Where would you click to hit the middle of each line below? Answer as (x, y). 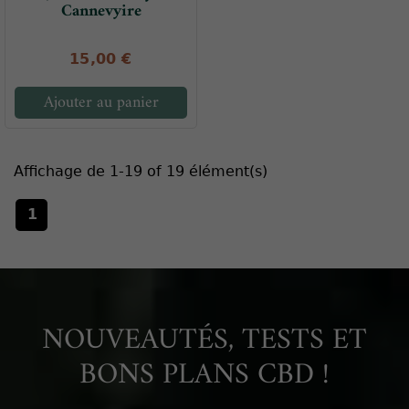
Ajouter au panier (101, 103)
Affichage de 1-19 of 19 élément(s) (141, 172)
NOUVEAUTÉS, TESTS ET (204, 341)
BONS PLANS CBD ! (204, 376)
